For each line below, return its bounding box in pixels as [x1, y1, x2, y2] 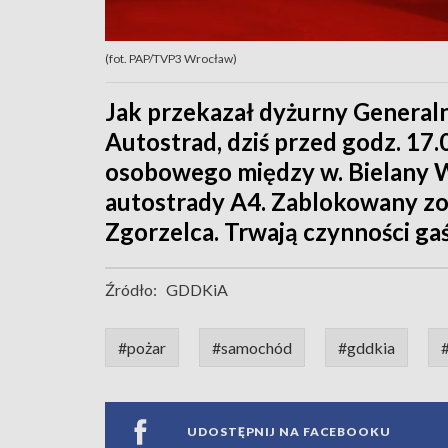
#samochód [212, 338, 292, 358]
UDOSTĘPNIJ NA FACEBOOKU [187, 423, 391, 439]
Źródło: [105, 280, 157, 300]
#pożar [118, 338, 166, 358]
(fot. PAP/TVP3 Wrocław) [105, 51, 237, 67]
